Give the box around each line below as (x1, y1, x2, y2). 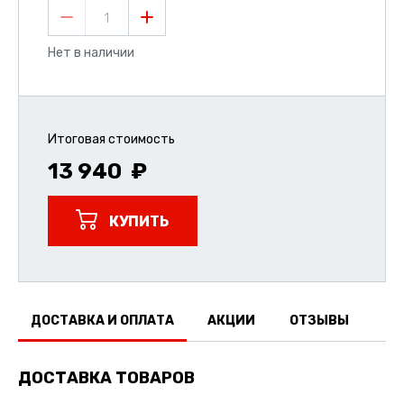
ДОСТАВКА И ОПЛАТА (31, 313, 174, 329)
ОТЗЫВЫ (289, 313, 349, 329)
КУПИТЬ (109, 213, 169, 231)
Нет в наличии (48, 45, 134, 61)
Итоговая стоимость (48, 132, 175, 148)
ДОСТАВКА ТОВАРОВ (18, 367, 195, 388)
